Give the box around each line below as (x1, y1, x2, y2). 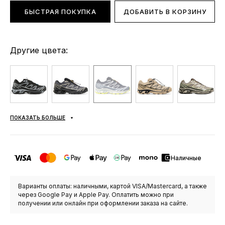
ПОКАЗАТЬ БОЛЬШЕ (10, 115, 65, 121)
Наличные (171, 154, 201, 162)
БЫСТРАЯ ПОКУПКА (24, 8, 96, 16)
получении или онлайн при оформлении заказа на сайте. (18, 199, 188, 207)
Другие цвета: (10, 45, 68, 55)
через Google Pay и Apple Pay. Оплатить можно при (18, 191, 174, 199)
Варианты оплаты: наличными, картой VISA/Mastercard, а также (18, 182, 207, 190)
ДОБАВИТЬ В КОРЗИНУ (123, 8, 206, 16)
